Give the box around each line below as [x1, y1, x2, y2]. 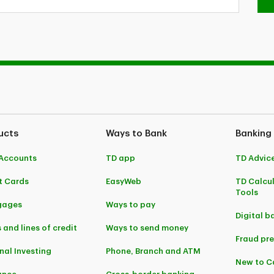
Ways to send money [106, 224, 189, 232]
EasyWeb [106, 177, 142, 186]
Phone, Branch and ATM [106, 247, 201, 256]
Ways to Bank [106, 129, 168, 139]
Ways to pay [106, 201, 156, 209]
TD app [106, 154, 136, 163]
